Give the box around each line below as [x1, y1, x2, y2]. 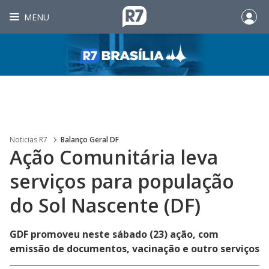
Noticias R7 [10, 134, 47, 145]
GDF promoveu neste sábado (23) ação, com [10, 228, 219, 241]
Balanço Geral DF [61, 134, 119, 145]
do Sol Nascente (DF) [10, 192, 201, 218]
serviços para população [10, 168, 234, 194]
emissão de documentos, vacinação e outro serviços [10, 242, 259, 255]
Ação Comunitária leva [10, 144, 218, 170]
